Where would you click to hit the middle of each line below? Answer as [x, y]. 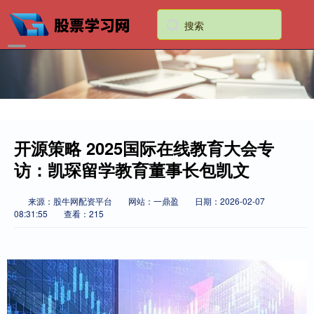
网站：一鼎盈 [153, 201]
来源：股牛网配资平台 [71, 201]
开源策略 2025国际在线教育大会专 [144, 148]
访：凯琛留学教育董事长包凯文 [132, 170]
